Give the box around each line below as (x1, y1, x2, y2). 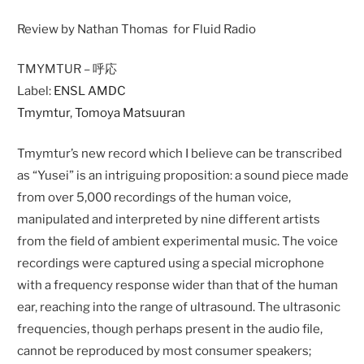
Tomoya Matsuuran (75, 106, 186, 121)
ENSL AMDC (54, 84, 127, 99)
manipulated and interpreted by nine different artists (17, 211, 321, 227)
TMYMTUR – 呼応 (17, 62, 118, 77)
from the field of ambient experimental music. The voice (17, 233, 339, 249)
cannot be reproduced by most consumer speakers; (17, 343, 312, 358)
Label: (17, 84, 54, 99)
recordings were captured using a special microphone (17, 255, 325, 271)
